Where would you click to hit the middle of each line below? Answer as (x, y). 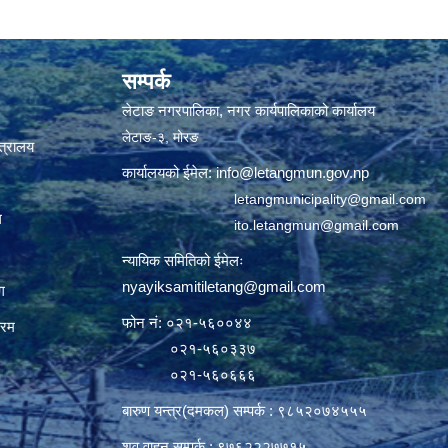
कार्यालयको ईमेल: (169, 172)
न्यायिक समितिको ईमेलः (185, 260)
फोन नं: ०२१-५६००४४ (187, 322)
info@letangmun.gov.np (292, 172)
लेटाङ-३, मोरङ (160, 137)
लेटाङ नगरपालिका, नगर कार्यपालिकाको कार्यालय (248, 110)
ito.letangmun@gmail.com (316, 225)
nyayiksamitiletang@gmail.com (224, 286)
